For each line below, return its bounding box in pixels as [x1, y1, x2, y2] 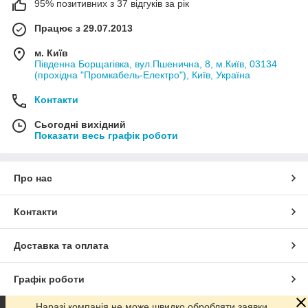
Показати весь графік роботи [34, 130, 178, 142]
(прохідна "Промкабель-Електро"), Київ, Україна [34, 69, 250, 81]
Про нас [14, 173, 52, 184]
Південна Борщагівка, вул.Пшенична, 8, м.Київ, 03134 [34, 58, 277, 70]
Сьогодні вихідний [34, 119, 126, 131]
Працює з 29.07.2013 [34, 23, 133, 34]
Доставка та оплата [14, 240, 109, 252]
